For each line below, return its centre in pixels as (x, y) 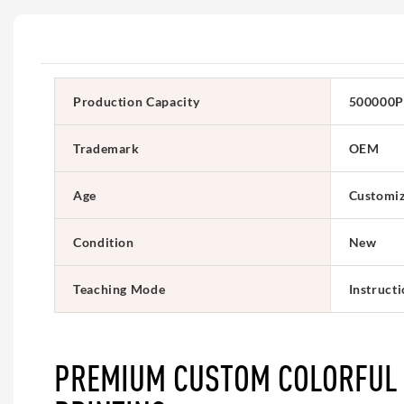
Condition (104, 242)
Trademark (106, 148)
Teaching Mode (119, 289)
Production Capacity (137, 101)
